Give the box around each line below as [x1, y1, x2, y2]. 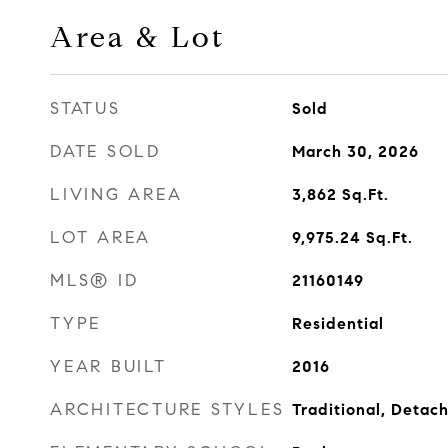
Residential [291, 314, 384, 333]
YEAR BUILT [50, 356, 167, 377]
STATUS [50, 98, 121, 119]
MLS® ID [50, 270, 139, 291]
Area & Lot [50, 19, 225, 55]
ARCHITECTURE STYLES [50, 399, 285, 420]
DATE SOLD [50, 141, 161, 162]
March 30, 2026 [291, 142, 419, 161]
